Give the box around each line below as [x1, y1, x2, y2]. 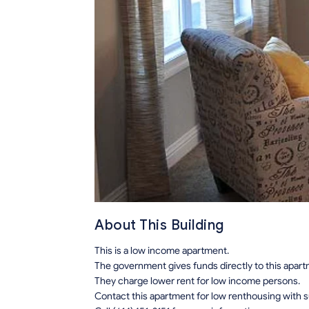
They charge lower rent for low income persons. [94, 275, 300, 288]
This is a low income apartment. [94, 245, 229, 257]
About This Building [94, 217, 224, 235]
